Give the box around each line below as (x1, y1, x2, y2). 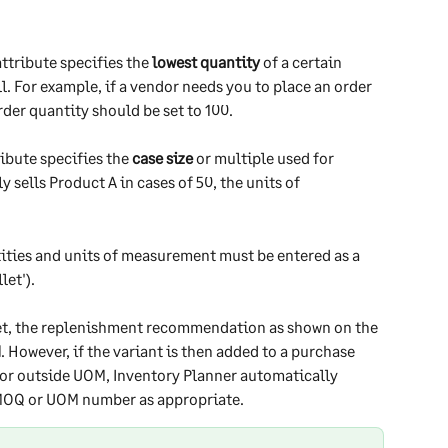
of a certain (260, 52, 345, 71)
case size (132, 148, 193, 168)
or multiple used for (193, 148, 337, 168)
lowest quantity (152, 52, 260, 71)
